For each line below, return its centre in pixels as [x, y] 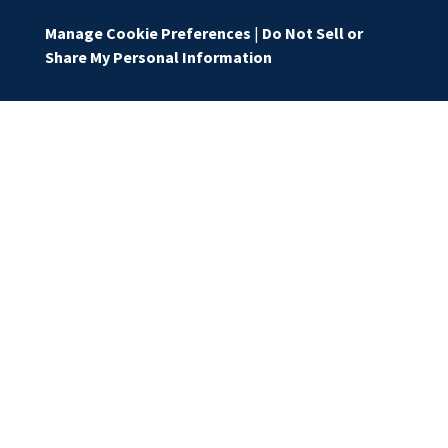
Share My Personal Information [158, 56]
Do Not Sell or [312, 32]
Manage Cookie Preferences [147, 32]
